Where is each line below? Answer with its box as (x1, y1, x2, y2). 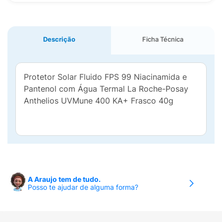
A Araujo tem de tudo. (28, 175, 101, 183)
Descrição (43, 35, 75, 43)
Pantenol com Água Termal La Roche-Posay (24, 84, 188, 94)
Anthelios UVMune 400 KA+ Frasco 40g (24, 96, 173, 106)
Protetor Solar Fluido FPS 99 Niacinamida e (24, 72, 187, 82)
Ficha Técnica (142, 35, 183, 43)
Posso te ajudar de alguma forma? (28, 183, 138, 191)
